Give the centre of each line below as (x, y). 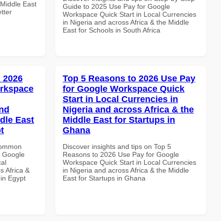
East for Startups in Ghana (104, 178)
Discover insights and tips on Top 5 (117, 146)
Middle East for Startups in (119, 120)
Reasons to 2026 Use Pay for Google (121, 154)
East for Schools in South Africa (111, 30)
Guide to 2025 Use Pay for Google (116, 6)
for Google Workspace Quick (124, 89)
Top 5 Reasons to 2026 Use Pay (129, 78)
